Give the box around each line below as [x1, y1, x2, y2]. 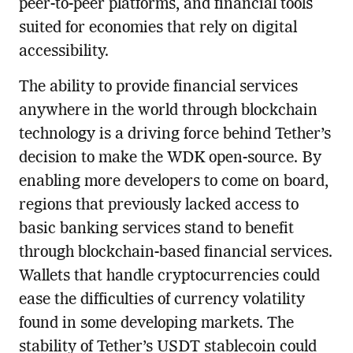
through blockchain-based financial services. [18, 245, 333, 262]
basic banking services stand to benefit [18, 221, 294, 238]
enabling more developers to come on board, [18, 174, 329, 191]
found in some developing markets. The [18, 316, 294, 333]
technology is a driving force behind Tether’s [18, 127, 331, 143]
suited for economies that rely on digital [18, 20, 297, 37]
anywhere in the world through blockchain [18, 103, 318, 120]
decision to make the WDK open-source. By [18, 150, 321, 167]
